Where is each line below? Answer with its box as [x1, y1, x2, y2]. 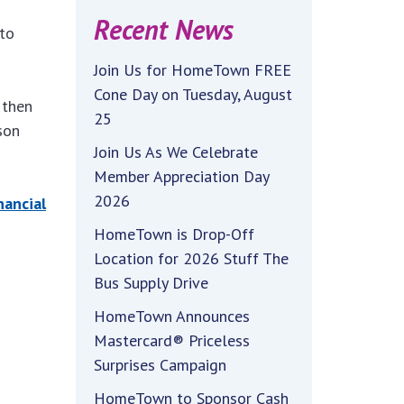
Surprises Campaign [93, 354, 226, 375]
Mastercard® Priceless [93, 330, 250, 351]
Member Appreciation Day [93, 166, 269, 187]
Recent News [93, 12, 234, 47]
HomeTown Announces [93, 306, 250, 326]
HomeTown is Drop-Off [93, 224, 254, 244]
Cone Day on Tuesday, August [93, 84, 292, 105]
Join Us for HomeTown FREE [93, 60, 291, 80]
